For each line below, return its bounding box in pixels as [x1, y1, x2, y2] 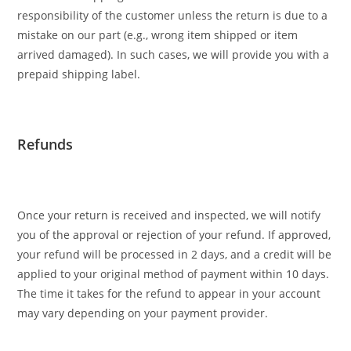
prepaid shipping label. [17, 67, 141, 81]
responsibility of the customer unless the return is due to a [17, 8, 328, 23]
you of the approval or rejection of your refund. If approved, [17, 227, 331, 242]
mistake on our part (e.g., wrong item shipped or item [17, 27, 299, 42]
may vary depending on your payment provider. [17, 306, 269, 320]
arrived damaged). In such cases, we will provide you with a [17, 47, 330, 62]
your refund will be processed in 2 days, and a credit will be [17, 247, 332, 262]
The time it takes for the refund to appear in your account [17, 286, 321, 301]
